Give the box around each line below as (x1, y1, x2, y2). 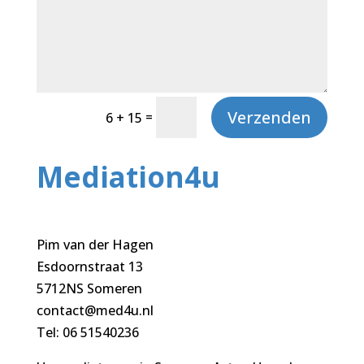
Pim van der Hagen (36, 236, 154, 254)
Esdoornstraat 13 (36, 258, 143, 276)
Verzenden (227, 106, 312, 128)
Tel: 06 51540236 (36, 323, 139, 342)
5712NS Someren (36, 279, 142, 298)
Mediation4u (36, 158, 220, 197)
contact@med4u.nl (36, 301, 154, 320)
